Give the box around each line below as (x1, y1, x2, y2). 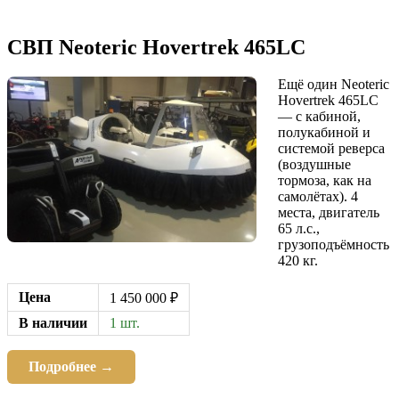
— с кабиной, (278, 109, 361, 125)
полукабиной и (278, 125, 370, 141)
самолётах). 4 (278, 189, 358, 205)
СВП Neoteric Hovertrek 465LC (7, 35, 305, 59)
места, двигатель (278, 205, 379, 221)
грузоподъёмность (278, 237, 389, 253)
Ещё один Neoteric (278, 77, 389, 93)
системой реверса (278, 141, 385, 157)
